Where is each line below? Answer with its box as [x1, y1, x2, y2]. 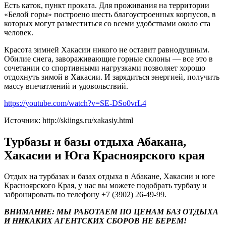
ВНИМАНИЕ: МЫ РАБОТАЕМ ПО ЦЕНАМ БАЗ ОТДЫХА [4, 207, 218, 216]
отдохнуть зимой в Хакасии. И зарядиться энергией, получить [4, 72, 219, 81]
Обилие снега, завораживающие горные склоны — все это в [4, 54, 213, 63]
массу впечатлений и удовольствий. [4, 81, 128, 90]
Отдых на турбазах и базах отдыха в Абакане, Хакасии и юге [4, 172, 215, 181]
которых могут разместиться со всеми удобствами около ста [4, 19, 210, 28]
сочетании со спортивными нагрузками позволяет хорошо [4, 63, 205, 72]
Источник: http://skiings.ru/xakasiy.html [4, 116, 133, 125]
